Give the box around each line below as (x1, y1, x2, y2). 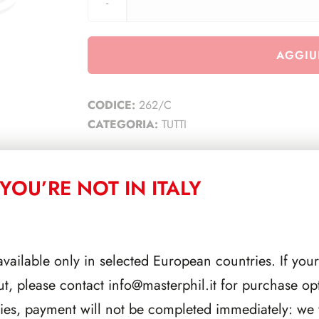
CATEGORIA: (87, 115, 162, 132)
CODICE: (87, 96, 139, 113)
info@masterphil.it (108, 275, 216, 296)
